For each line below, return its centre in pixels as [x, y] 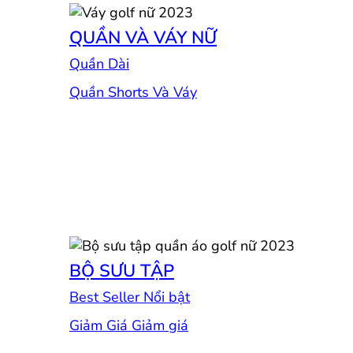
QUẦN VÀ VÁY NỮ [143, 38]
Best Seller [106, 297]
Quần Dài [99, 64]
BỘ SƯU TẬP [122, 271]
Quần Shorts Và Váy [133, 93]
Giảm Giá [100, 326]
